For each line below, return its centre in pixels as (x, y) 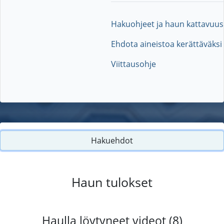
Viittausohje (133, 64)
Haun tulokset (112, 182)
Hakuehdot (112, 140)
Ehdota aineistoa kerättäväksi (166, 44)
